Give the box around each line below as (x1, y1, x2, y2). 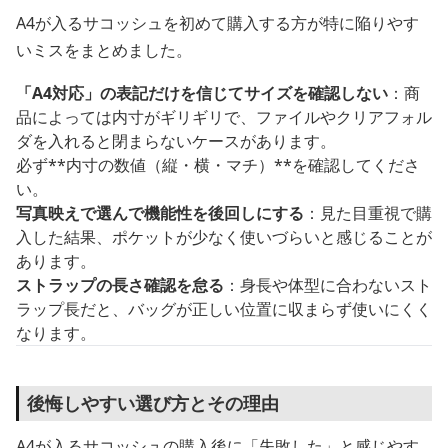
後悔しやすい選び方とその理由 (27, 390, 279, 415)
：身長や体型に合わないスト (224, 273, 432, 296)
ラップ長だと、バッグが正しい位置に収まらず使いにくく (16, 297, 432, 320)
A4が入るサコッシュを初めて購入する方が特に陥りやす (16, 11, 419, 34)
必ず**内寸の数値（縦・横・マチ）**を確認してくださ (16, 153, 420, 176)
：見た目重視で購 (304, 201, 432, 224)
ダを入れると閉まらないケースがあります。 (16, 129, 336, 152)
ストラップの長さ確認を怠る (16, 273, 224, 296)
